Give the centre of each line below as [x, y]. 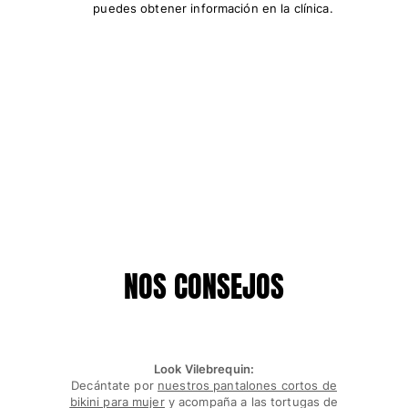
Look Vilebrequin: [204, 369]
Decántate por [115, 386]
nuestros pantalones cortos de [247, 386]
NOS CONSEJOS [204, 287]
